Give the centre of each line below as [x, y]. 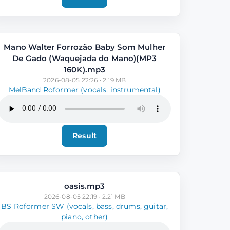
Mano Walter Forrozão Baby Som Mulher [85, 47]
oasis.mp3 [84, 186]
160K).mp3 [84, 69]
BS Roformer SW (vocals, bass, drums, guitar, [85, 206]
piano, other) [85, 216]
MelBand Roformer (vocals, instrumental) [84, 90]
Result [85, 135]
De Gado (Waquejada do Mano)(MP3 [85, 58]
